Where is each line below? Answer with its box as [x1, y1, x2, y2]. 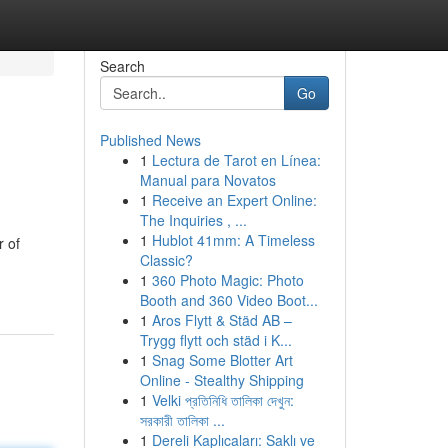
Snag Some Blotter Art [151, 350, 293, 370]
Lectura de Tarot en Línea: [151, 150, 321, 170]
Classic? [139, 250, 193, 270]
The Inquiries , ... [139, 210, 247, 230]
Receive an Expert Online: [151, 190, 317, 210]
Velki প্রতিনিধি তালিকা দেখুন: [151, 390, 294, 410]
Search [99, 56, 145, 76]
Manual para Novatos [139, 170, 276, 190]
